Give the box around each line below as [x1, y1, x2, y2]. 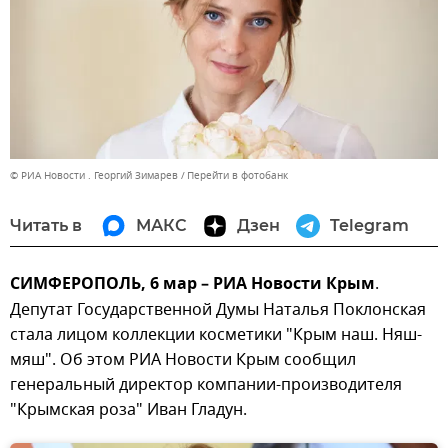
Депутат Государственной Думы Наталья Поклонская [10, 297, 426, 322]
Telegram [330, 215, 409, 235]
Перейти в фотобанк [187, 167, 288, 183]
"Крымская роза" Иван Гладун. [10, 397, 247, 422]
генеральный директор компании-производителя [10, 372, 402, 397]
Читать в [10, 215, 82, 235]
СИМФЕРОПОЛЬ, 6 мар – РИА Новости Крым [10, 271, 375, 298]
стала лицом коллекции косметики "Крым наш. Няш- [10, 322, 422, 347]
